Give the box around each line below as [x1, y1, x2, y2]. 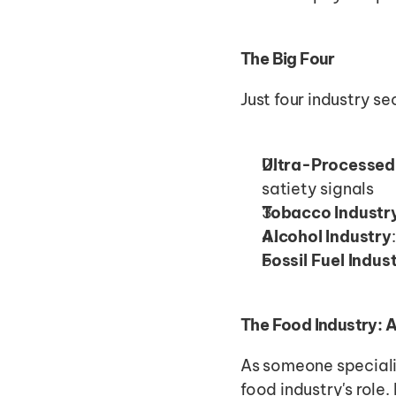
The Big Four [240, 48, 335, 69]
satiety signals [262, 178, 375, 199]
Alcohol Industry [262, 225, 392, 247]
